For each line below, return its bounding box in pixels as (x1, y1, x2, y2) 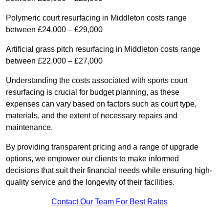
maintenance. (6, 123, 53, 132)
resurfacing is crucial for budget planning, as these (6, 88, 179, 97)
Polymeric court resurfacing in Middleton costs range (6, 14, 187, 22)
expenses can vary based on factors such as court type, (6, 100, 197, 109)
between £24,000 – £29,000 (6, 25, 103, 34)
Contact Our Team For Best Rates (51, 197, 168, 206)
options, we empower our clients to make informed (6, 154, 179, 163)
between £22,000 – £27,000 (6, 57, 103, 66)
